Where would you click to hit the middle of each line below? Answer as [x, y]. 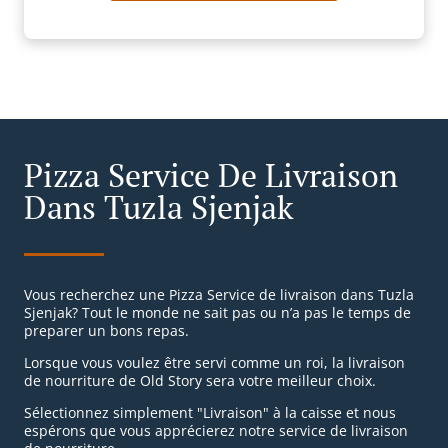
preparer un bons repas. [106, 331]
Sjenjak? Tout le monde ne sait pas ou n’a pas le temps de [217, 313]
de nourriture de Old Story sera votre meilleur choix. [200, 381]
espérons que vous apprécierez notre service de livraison [216, 431]
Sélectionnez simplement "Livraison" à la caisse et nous [210, 413]
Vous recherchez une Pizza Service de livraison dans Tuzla [219, 295]
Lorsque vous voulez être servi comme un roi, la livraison [214, 363]
